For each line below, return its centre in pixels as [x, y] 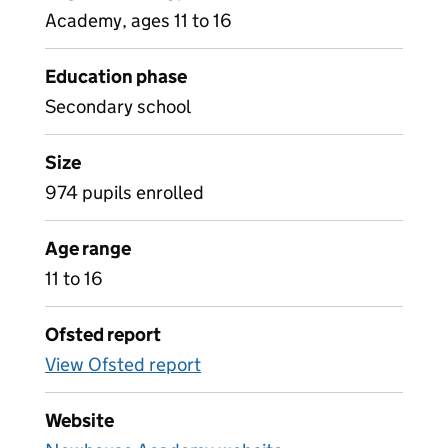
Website [79, 420]
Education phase [116, 76]
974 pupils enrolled [124, 192]
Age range [88, 248]
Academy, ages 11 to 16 [138, 20]
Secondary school [118, 106]
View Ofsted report [123, 364]
